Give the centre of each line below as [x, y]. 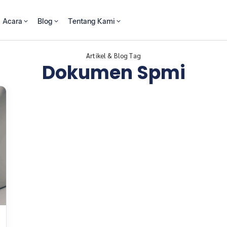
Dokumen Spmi [113, 73]
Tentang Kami [92, 21]
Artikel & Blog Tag [113, 55]
